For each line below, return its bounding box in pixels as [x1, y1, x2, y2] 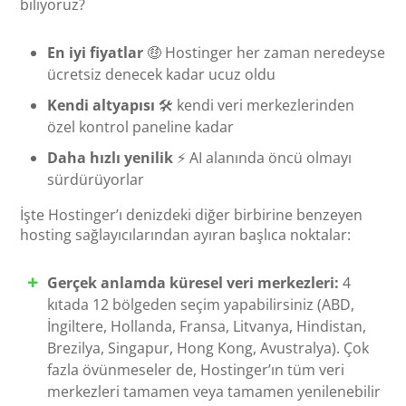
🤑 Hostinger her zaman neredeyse [143, 42, 386, 63]
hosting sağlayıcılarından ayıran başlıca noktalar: [20, 224, 352, 245]
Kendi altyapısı [47, 94, 156, 115]
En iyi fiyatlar [47, 42, 144, 63]
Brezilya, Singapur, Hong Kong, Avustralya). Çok [47, 337, 370, 358]
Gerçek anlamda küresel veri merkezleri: [47, 272, 340, 293]
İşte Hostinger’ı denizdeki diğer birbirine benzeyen [20, 204, 363, 225]
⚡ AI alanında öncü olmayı [173, 147, 353, 168]
